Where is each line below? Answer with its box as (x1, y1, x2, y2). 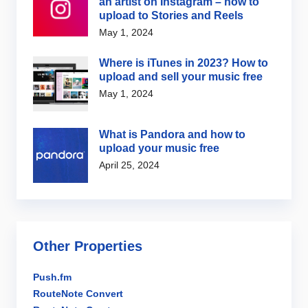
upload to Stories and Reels (99, 10, 243, 22)
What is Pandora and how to (99, 129, 245, 141)
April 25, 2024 (99, 159, 159, 171)
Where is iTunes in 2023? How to (99, 57, 268, 69)
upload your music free (99, 142, 219, 155)
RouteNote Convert (33, 288, 123, 300)
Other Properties (33, 239, 142, 254)
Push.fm (33, 272, 71, 283)
